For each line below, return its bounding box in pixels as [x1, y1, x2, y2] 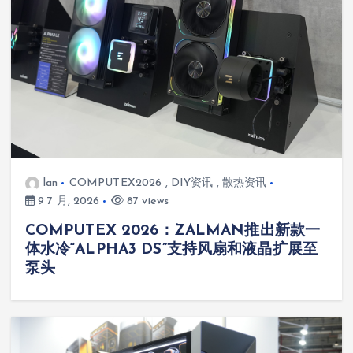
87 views [123, 195, 169, 207]
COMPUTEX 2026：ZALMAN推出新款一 [24, 222, 321, 239]
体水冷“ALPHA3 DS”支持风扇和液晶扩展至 [24, 241, 318, 258]
